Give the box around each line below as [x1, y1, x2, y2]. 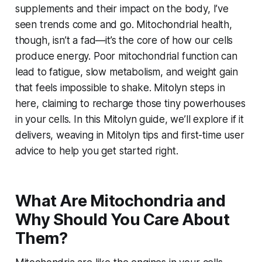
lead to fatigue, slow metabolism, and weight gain [15, 66, 238, 78]
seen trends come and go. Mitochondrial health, [15, 19, 232, 31]
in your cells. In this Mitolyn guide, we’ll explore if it [15, 113, 244, 126]
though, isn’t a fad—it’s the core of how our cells [15, 35, 233, 47]
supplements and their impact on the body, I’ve [15, 3, 229, 15]
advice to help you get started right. [15, 145, 178, 157]
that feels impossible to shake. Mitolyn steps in [15, 82, 225, 94]
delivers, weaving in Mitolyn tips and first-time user [15, 129, 244, 142]
